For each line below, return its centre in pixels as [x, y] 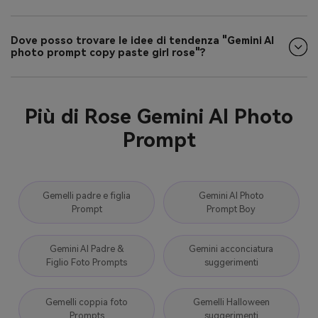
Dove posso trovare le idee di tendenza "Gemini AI [142, 40]
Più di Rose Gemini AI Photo [159, 116]
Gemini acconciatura [231, 249]
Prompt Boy [231, 209]
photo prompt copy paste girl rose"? [108, 53]
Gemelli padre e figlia [87, 195]
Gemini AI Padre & [87, 249]
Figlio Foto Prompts [87, 263]
